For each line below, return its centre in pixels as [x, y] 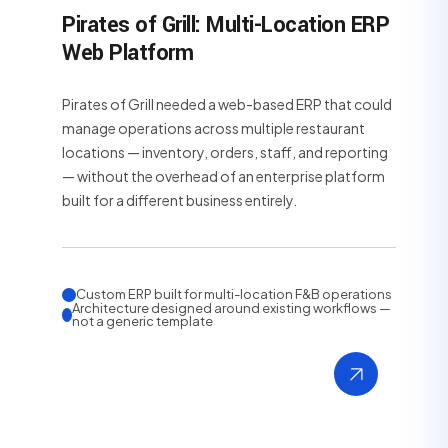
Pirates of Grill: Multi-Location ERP [225, 24]
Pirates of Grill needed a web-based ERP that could [227, 103]
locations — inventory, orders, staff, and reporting [225, 151]
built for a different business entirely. [179, 199]
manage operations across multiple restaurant [213, 127]
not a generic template [142, 320]
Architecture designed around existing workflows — [231, 307]
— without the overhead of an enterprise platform [223, 175]
